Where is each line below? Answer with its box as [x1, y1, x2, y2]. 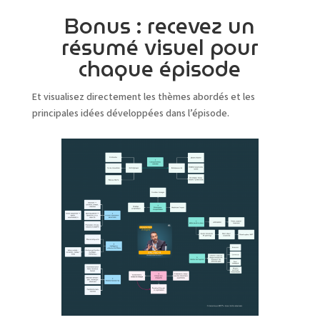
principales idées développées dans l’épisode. [31, 106, 229, 121]
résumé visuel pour [61, 31, 259, 65]
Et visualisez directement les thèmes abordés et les [31, 90, 255, 105]
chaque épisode [79, 52, 241, 86]
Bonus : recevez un [64, 9, 256, 44]
